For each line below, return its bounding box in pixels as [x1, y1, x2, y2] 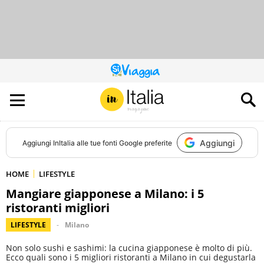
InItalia [52, 138, 75, 147]
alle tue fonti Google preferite [74, 138, 172, 147]
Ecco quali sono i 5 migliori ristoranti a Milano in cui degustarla [6, 252, 256, 263]
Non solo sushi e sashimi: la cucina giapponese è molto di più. [6, 242, 252, 253]
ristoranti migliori [6, 200, 110, 216]
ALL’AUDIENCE [131, 90, 175, 100]
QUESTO [131, 68, 159, 78]
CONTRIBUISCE [131, 82, 180, 93]
